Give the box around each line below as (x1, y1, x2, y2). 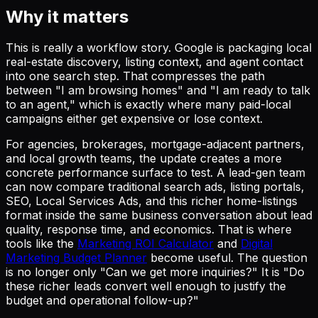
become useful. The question (147, 251, 307, 265)
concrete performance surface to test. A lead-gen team (6, 165, 305, 180)
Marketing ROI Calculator (77, 236, 214, 251)
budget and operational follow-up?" (6, 293, 199, 308)
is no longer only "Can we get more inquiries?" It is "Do (6, 265, 305, 280)
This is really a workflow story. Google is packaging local (6, 40, 312, 55)
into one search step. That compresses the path (6, 69, 265, 84)
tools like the (6, 236, 77, 251)
